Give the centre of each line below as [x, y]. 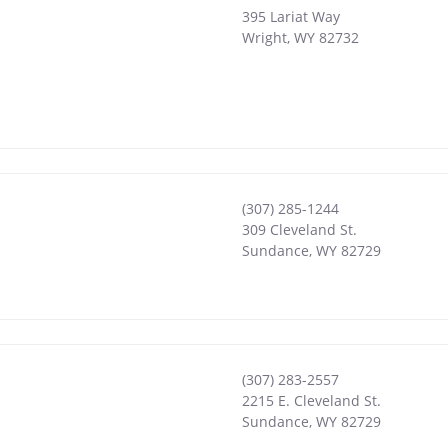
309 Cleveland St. [299, 229]
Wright [264, 37]
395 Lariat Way [290, 16]
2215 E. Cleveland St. [311, 400]
